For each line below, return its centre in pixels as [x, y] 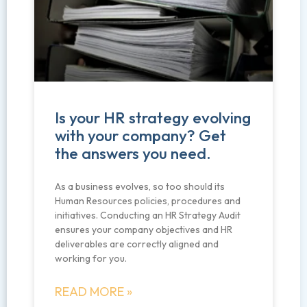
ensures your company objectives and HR [144, 230]
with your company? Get [140, 136]
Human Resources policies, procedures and [148, 201]
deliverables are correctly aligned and [137, 244]
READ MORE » [94, 292]
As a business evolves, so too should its [140, 187]
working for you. [91, 259]
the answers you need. [133, 153]
